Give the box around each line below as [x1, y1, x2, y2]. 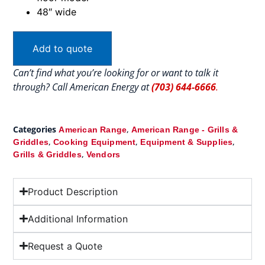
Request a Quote [27, 240, 102, 252]
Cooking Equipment [53, 137, 136, 147]
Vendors [86, 149, 121, 159]
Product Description [27, 185, 118, 198]
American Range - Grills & [131, 124, 238, 134]
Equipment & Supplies [140, 137, 233, 147]
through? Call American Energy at [13, 80, 152, 93]
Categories [13, 123, 57, 135]
